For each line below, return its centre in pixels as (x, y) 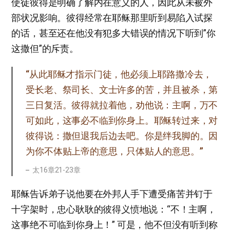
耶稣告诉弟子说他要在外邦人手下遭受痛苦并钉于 (112, 194)
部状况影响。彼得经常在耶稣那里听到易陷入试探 (112, 17)
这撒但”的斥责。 (45, 48)
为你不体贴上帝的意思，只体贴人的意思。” (114, 151)
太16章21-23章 (56, 170)
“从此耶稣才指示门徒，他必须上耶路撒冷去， (119, 74)
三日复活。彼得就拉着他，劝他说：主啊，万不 (122, 105)
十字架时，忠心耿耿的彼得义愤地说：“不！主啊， (114, 209)
